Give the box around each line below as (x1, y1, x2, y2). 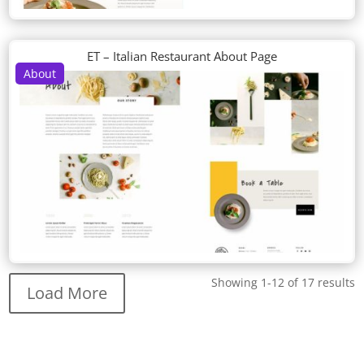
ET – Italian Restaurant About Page (87, 47, 277, 64)
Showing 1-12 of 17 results (210, 275, 355, 291)
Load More (27, 282, 108, 305)
